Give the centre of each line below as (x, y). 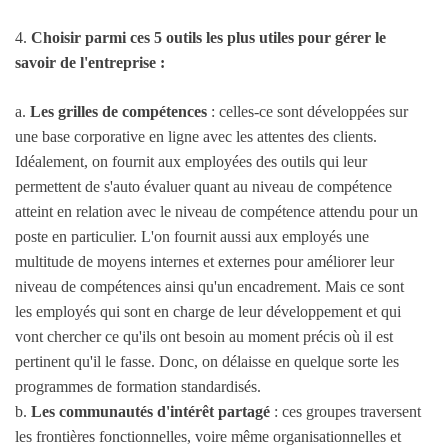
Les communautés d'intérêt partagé (150, 412)
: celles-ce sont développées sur (307, 112)
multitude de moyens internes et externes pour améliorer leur (204, 262)
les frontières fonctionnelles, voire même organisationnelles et (208, 437)
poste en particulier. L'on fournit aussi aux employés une (192, 237)
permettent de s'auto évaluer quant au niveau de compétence (203, 187)
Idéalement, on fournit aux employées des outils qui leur (191, 162)
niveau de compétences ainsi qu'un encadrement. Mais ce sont (209, 287)
